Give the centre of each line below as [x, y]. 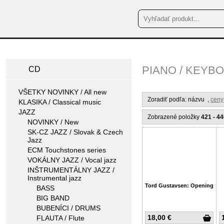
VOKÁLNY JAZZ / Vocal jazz [72, 160]
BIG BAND [53, 198]
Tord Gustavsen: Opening [179, 185]
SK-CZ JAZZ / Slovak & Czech [75, 132]
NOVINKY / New [53, 122]
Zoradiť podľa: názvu [177, 99]
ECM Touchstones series [67, 150]
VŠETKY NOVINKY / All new [62, 92]
